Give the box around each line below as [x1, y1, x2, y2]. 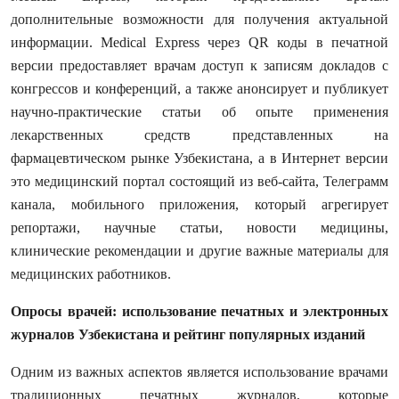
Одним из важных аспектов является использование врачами [11, 364, 388, 380]
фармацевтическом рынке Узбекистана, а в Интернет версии [11, 151, 388, 167]
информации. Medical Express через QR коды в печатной [11, 35, 388, 51]
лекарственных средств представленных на [11, 127, 388, 143]
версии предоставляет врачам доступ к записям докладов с [11, 58, 388, 74]
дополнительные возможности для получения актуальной [11, 12, 388, 28]
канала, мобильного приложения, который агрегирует [11, 197, 388, 213]
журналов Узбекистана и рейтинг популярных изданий [11, 327, 365, 343]
